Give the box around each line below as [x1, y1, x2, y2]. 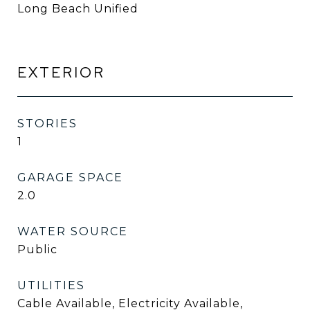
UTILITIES [17, 279, 85, 292]
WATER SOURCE [17, 225, 128, 238]
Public [17, 243, 57, 256]
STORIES [17, 117, 77, 130]
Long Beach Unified [17, 2, 138, 15]
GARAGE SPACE [17, 171, 123, 184]
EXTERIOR [17, 63, 105, 82]
